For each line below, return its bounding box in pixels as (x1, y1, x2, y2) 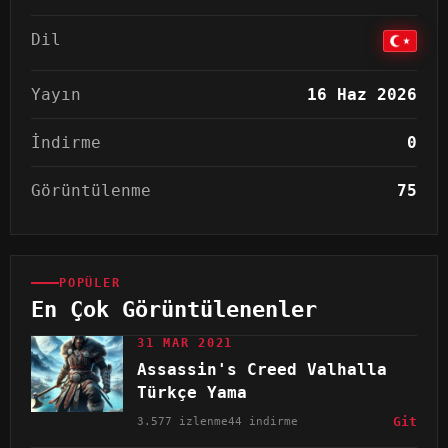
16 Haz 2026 (307, 85, 417, 105)
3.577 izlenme (137, 414, 228, 429)
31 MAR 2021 (137, 336, 233, 351)
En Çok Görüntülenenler (31, 297, 317, 323)
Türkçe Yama (137, 383, 247, 403)
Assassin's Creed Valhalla (137, 360, 387, 380)
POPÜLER (59, 276, 121, 291)
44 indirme (228, 414, 298, 429)
